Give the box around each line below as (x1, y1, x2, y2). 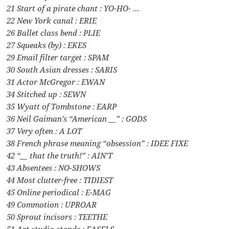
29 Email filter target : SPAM (7, 52, 109, 62)
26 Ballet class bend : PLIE (7, 27, 101, 38)
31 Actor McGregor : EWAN (7, 76, 105, 87)
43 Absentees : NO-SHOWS (7, 162, 101, 173)
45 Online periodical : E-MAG (7, 187, 111, 197)
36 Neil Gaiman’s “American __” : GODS (7, 113, 147, 124)
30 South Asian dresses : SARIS (7, 64, 118, 75)
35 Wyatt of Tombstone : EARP (7, 101, 117, 111)
